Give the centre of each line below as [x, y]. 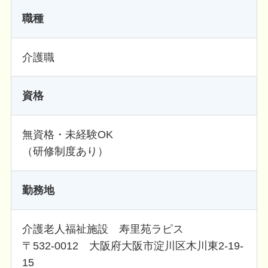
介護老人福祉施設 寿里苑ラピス [103, 229]
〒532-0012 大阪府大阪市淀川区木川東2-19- [133, 246]
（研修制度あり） [65, 152]
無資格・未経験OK [67, 135]
